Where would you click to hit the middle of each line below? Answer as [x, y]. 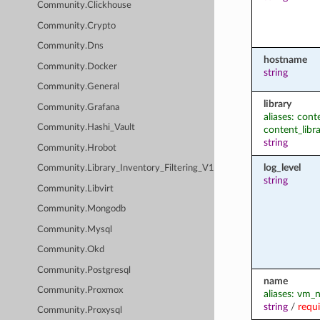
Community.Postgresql [84, 270]
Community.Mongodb [82, 209]
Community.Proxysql [80, 311]
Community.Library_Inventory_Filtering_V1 [126, 169]
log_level [282, 167]
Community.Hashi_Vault [86, 128]
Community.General [79, 87]
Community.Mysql [75, 229]
